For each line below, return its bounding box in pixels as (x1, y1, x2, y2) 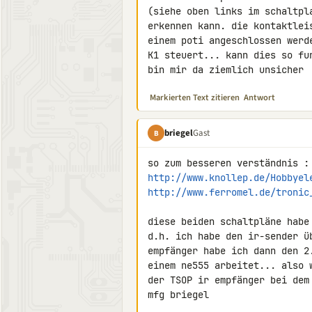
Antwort (244, 91, 275, 104)
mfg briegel (148, 288, 209, 301)
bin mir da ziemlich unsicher (148, 63, 304, 76)
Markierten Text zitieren (150, 91, 240, 104)
